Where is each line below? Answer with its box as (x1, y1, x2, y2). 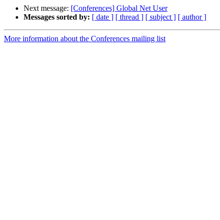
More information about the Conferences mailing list (4, 34, 165, 43)
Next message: (24, 4, 71, 13)
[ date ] (92, 13, 113, 22)
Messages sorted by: (24, 13, 90, 22)
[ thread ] (115, 13, 143, 22)
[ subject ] (145, 13, 176, 22)
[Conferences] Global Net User (71, 4, 167, 13)
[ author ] (178, 13, 206, 22)
